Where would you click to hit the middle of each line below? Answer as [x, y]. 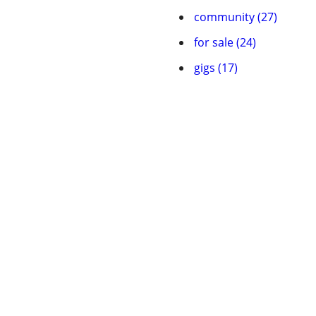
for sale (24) [225, 42]
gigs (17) [216, 68]
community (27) [236, 17]
